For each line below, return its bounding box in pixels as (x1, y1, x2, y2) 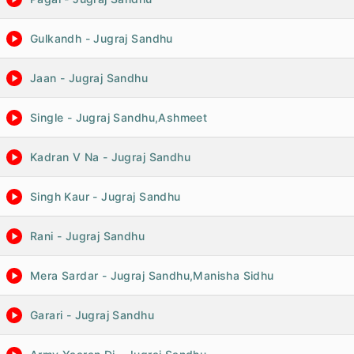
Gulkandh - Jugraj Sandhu (30, 32, 173, 45)
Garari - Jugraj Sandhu (30, 308, 154, 322)
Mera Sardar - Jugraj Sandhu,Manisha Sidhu (30, 269, 274, 282)
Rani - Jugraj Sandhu (30, 229, 145, 243)
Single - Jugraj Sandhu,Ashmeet (30, 111, 208, 124)
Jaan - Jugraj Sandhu (30, 71, 149, 85)
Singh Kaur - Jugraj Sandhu (30, 190, 181, 203)
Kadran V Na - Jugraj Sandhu (30, 150, 190, 164)
